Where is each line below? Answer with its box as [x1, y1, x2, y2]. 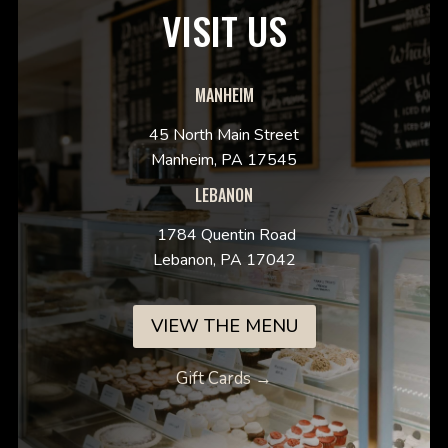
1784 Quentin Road [152, 224, 296, 247]
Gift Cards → [176, 366, 272, 390]
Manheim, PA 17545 [151, 149, 297, 172]
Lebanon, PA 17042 [152, 249, 296, 272]
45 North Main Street [149, 124, 299, 147]
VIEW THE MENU [150, 314, 298, 339]
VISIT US [161, 2, 287, 59]
